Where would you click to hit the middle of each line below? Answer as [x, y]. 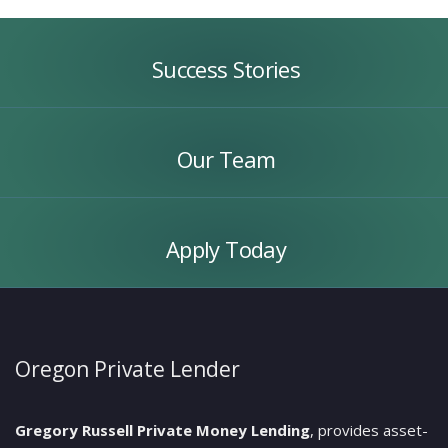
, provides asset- [369, 429]
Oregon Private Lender [127, 368]
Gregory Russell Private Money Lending [162, 429]
